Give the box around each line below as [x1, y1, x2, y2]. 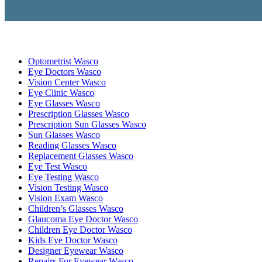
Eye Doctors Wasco [28, 66, 101, 77]
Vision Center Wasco [28, 77, 106, 87]
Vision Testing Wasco [28, 182, 108, 192]
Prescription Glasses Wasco [28, 108, 129, 119]
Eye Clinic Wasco [28, 87, 94, 98]
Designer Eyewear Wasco [28, 245, 123, 256]
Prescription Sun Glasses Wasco [28, 119, 146, 129]
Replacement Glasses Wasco [28, 150, 133, 161]
